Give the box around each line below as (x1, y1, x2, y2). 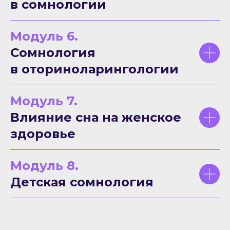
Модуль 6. (10, 29, 78, 44)
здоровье (10, 126, 75, 141)
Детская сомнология (10, 175, 154, 189)
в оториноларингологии (10, 62, 179, 76)
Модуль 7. (10, 93, 78, 108)
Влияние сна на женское (10, 110, 181, 125)
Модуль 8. (10, 158, 79, 173)
